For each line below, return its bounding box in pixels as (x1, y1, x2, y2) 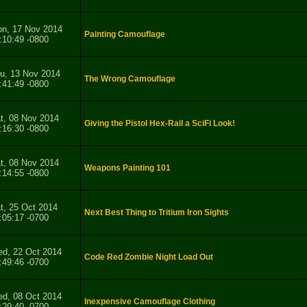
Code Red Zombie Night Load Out (84, 252, 213, 262)
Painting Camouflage (84, 29, 165, 40)
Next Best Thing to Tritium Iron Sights (84, 208, 229, 218)
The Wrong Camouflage (84, 74, 175, 84)
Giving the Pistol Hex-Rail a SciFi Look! (84, 119, 235, 129)
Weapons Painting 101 (84, 163, 171, 173)
